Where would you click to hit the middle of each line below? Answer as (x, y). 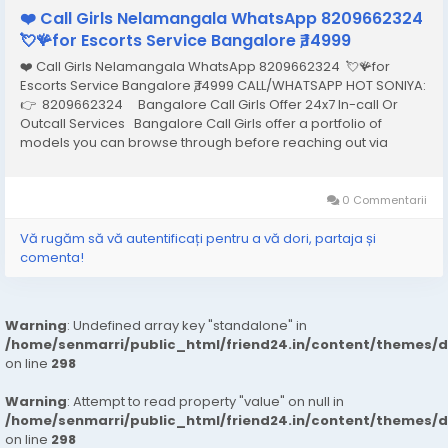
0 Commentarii (383, 199)
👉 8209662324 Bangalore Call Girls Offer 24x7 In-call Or (209, 104)
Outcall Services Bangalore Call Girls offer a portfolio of (201, 123)
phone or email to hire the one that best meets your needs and (224, 161)
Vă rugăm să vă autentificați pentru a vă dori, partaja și (198, 238)
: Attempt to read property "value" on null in (205, 401)
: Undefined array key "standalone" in (187, 325)
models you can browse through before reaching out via (204, 142)
